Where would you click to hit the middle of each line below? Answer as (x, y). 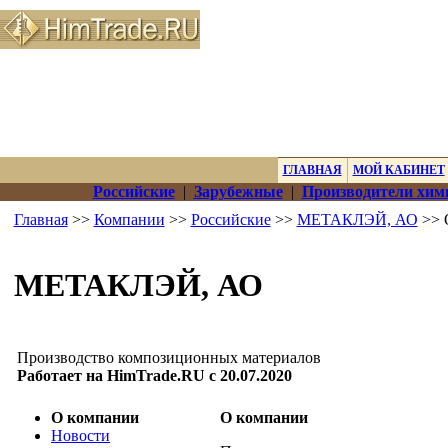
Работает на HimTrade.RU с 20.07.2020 (154, 375)
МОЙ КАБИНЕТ (398, 170)
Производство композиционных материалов (169, 357)
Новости (80, 435)
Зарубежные (238, 191)
